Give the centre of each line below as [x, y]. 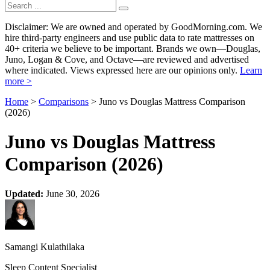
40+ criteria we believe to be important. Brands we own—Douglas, [133, 49]
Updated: [24, 193]
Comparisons [64, 102]
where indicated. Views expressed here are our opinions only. [122, 70]
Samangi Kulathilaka [45, 246]
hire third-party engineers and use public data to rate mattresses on [130, 38]
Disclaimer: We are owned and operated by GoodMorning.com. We [133, 27]
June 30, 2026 [71, 193]
